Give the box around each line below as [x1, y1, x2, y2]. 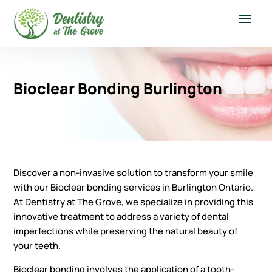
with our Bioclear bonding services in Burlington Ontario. [13, 181, 254, 194]
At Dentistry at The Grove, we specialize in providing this [13, 195, 254, 209]
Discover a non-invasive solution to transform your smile [13, 166, 254, 180]
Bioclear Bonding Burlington [13, 78, 223, 100]
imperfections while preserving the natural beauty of [13, 225, 238, 238]
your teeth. [13, 239, 61, 253]
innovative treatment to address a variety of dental [13, 210, 229, 223]
